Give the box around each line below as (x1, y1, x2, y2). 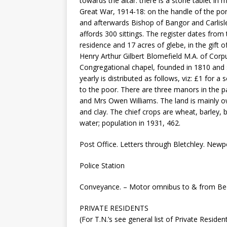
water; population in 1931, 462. (80, 118, 180, 128)
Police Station (80, 161, 125, 170)
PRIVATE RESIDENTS (80, 203, 148, 213)
